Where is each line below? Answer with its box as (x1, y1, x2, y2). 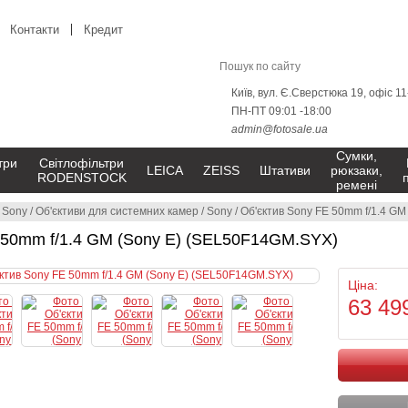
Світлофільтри (39, 156, 124, 170)
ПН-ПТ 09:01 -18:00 (231, 105, 331, 117)
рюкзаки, (330, 163, 382, 178)
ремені (335, 178, 377, 192)
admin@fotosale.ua (231, 123, 328, 136)
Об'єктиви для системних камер (36, 205, 199, 218)
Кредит (84, 23, 123, 36)
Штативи (259, 163, 311, 178)
